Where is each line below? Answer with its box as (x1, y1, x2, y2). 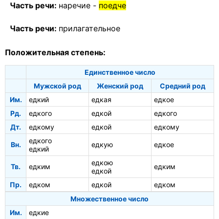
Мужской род (34, 82, 81, 90)
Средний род (160, 82, 205, 90)
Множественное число (70, 195, 149, 203)
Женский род (97, 82, 143, 90)
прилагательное (59, 23, 120, 33)
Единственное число (85, 68, 155, 77)
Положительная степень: (5, 47, 106, 58)
